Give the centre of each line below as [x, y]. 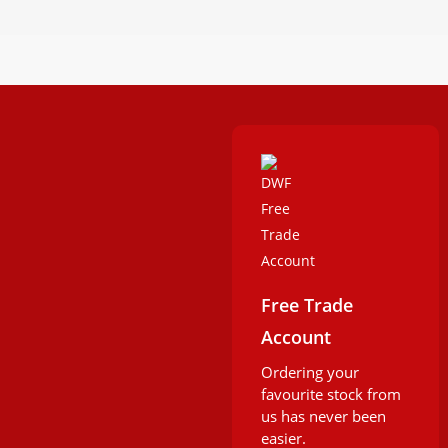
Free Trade [307, 305]
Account [296, 337]
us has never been [324, 416]
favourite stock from [331, 394]
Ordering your [310, 372]
